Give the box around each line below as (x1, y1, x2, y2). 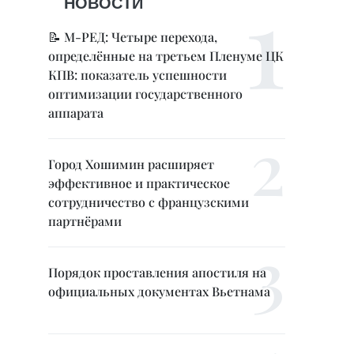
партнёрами (48, 213, 122, 229)
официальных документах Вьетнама (48, 283, 270, 299)
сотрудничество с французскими (48, 194, 249, 210)
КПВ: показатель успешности (48, 66, 227, 83)
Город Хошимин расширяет (48, 156, 214, 172)
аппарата (48, 104, 104, 121)
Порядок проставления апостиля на (48, 264, 266, 281)
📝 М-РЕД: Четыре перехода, (48, 28, 217, 45)
